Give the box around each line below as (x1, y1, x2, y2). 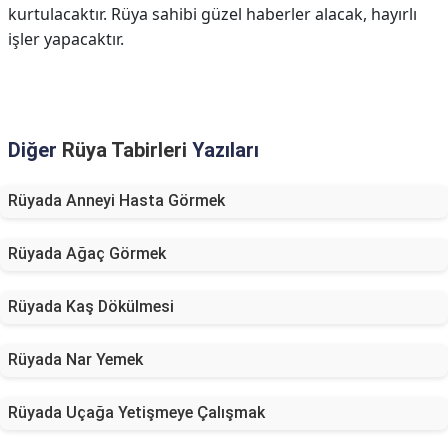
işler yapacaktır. (8, 28, 124, 50)
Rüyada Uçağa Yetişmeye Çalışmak (8, 403, 265, 422)
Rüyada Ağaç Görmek (8, 244, 166, 263)
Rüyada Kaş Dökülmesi (8, 297, 174, 316)
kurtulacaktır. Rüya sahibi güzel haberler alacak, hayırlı (8, 3, 417, 25)
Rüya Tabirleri (62, 138, 187, 162)
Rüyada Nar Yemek (8, 350, 143, 369)
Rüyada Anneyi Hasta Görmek (8, 191, 225, 210)
